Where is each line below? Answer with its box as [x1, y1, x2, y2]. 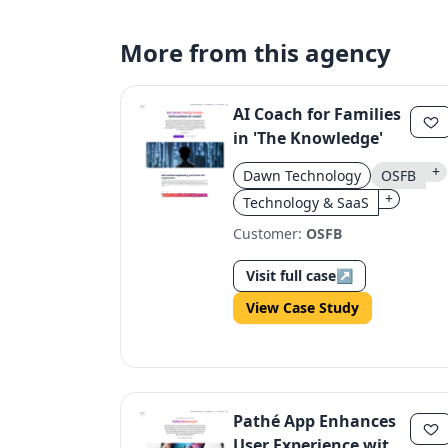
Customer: [233, 224, 306, 243]
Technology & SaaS [243, 193, 369, 212]
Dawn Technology [243, 166, 361, 185]
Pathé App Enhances [233, 410, 396, 432]
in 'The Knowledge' [233, 127, 383, 149]
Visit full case [246, 266, 336, 285]
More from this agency [120, 36, 391, 69]
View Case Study [246, 298, 359, 317]
